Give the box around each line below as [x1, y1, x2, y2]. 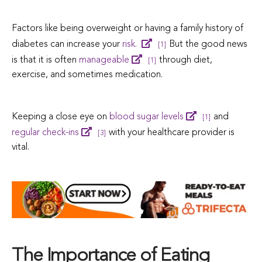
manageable [79, 55, 129, 65]
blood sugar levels [109, 112, 184, 122]
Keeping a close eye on [12, 112, 109, 122]
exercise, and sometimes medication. [12, 70, 165, 80]
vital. [12, 142, 29, 152]
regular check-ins [12, 127, 79, 137]
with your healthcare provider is [106, 127, 235, 137]
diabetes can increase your [12, 39, 122, 49]
